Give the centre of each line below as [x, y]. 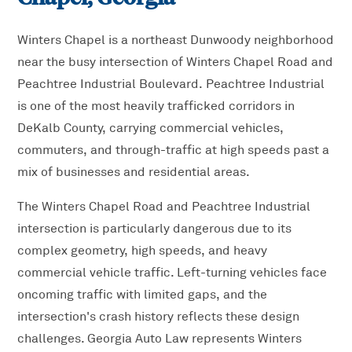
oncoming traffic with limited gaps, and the [143, 295]
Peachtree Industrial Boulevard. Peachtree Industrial [171, 84]
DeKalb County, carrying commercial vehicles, [151, 128]
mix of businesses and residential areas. [134, 172]
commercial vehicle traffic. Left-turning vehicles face [172, 273]
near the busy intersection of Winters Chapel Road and [176, 62]
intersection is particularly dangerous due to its [155, 229]
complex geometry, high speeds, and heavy [143, 251]
